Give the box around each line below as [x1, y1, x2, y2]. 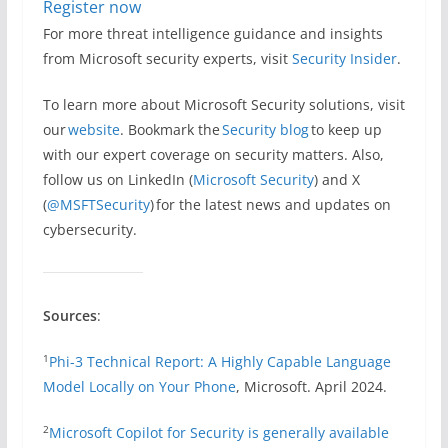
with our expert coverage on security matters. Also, [42, 145, 384, 165]
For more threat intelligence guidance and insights [42, 24, 383, 44]
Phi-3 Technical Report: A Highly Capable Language [48, 352, 391, 372]
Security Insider [291, 49, 397, 69]
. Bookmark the [119, 120, 222, 140]
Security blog [221, 120, 309, 140]
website [67, 120, 120, 140]
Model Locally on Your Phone [42, 377, 236, 397]
